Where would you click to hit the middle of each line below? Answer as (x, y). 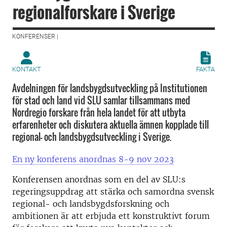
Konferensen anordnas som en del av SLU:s (99, 179)
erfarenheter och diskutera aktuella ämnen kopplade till (110, 125)
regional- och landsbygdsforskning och (91, 204)
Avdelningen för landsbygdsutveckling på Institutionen (110, 88)
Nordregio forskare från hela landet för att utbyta (99, 112)
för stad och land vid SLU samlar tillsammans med (101, 100)
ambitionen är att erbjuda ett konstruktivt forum (111, 216)
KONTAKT (27, 69)
